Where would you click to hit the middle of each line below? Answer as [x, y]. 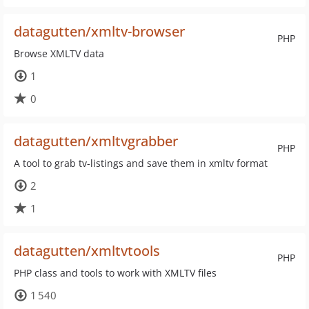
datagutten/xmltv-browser [99, 31]
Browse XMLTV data [59, 53]
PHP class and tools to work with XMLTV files [115, 273]
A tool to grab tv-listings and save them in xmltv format [141, 163]
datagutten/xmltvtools [87, 251]
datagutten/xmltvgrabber [96, 141]
